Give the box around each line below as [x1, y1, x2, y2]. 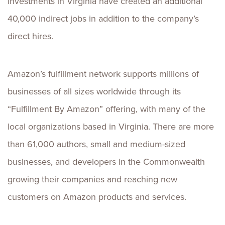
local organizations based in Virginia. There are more [8, 120, 214, 133]
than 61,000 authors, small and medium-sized [8, 138, 185, 151]
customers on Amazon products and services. [8, 190, 186, 203]
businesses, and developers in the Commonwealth [8, 155, 205, 168]
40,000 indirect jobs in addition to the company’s [8, 12, 199, 25]
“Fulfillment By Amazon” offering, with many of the [8, 102, 205, 116]
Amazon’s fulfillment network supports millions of [8, 67, 199, 80]
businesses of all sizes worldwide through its [8, 85, 181, 98]
